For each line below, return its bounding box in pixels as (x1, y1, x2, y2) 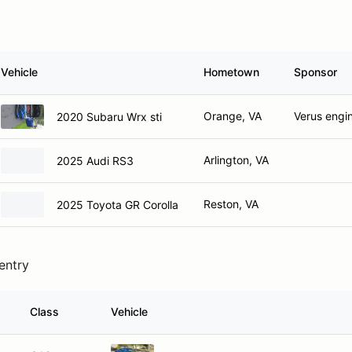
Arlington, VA (203, 153, 269, 167)
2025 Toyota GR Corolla (57, 197, 178, 211)
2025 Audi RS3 (57, 153, 134, 167)
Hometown (203, 65, 259, 79)
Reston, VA (203, 197, 258, 211)
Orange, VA (203, 109, 262, 123)
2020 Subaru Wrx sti (57, 109, 162, 123)
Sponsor (294, 65, 337, 79)
